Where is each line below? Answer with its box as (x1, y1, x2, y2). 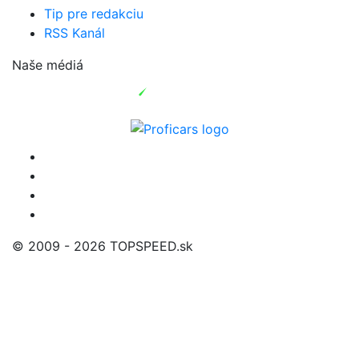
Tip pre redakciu (44, 5, 143, 22)
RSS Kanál (44, 24, 105, 41)
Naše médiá (12, 56, 83, 73)
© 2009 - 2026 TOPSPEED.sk (12, 237, 193, 254)
